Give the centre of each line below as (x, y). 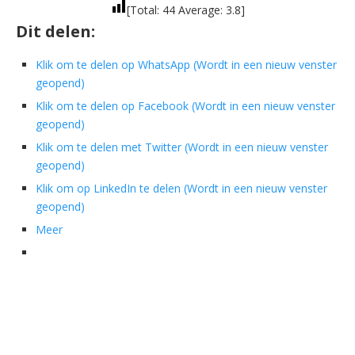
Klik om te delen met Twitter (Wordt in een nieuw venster (182, 147)
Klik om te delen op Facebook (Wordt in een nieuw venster (185, 106)
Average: (200, 10)
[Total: (144, 10)
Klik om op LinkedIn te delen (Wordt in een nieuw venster (181, 189)
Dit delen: (55, 32)
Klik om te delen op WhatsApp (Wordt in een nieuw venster (186, 65)
